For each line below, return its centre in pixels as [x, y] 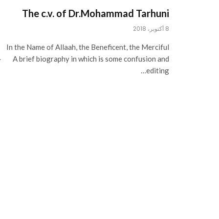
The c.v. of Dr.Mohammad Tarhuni [96, 13]
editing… [158, 70]
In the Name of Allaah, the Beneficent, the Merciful [88, 47]
